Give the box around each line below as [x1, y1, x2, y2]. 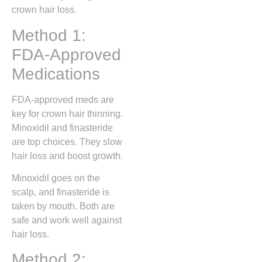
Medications [12, 64, 100, 83]
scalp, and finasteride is [12, 187, 109, 197]
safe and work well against [12, 215, 122, 225]
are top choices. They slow [12, 136, 122, 147]
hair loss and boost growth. [12, 150, 123, 161]
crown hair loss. [12, 5, 77, 15]
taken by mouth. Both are [12, 201, 115, 211]
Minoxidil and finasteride [12, 122, 113, 133]
